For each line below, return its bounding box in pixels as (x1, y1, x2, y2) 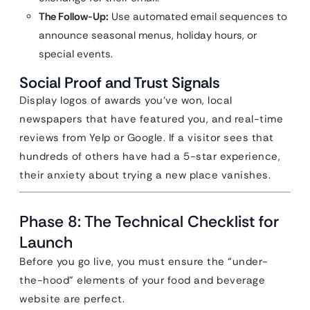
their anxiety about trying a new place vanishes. (19, 168, 271, 182)
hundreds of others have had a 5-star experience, (19, 149, 280, 163)
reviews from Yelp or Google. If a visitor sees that (19, 131, 274, 145)
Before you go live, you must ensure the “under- (19, 255, 268, 268)
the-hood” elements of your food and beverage (19, 273, 265, 287)
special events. (39, 47, 113, 61)
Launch (19, 232, 73, 253)
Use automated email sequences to (109, 10, 287, 24)
